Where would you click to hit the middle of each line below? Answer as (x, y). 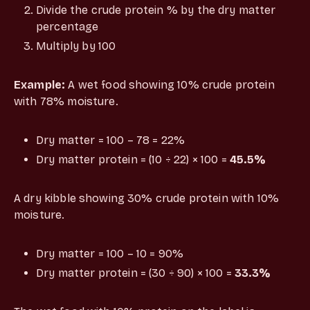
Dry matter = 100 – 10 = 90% (110, 253)
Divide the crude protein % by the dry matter (156, 10)
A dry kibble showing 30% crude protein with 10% (147, 198)
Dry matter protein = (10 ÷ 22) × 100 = (133, 159)
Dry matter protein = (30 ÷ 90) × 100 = (135, 273)
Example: (40, 84)
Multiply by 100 (76, 46)
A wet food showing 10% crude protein (170, 84)
